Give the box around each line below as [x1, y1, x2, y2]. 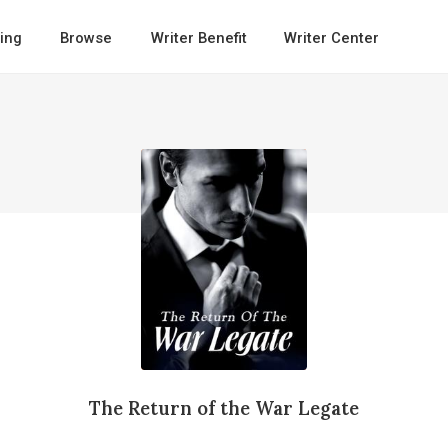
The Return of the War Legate [88, 395, 359, 420]
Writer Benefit [150, 28, 247, 47]
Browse [60, 28, 113, 47]
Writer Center [283, 28, 379, 47]
